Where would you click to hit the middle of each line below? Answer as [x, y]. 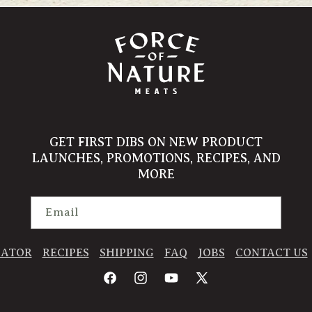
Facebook [124, 286]
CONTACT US [271, 253]
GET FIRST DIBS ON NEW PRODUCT [156, 142]
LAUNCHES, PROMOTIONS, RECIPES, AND [156, 158]
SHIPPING [126, 253]
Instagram [156, 286]
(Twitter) [213, 303]
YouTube [183, 286]
